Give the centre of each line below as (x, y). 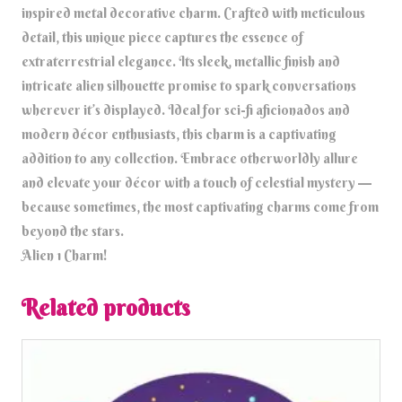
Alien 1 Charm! (65, 256)
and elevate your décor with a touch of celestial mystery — (197, 183)
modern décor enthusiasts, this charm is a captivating (179, 135)
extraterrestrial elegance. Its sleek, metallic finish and (181, 62)
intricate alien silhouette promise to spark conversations (189, 86)
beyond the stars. (73, 232)
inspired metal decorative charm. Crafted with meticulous (193, 13)
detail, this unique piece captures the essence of (162, 38)
